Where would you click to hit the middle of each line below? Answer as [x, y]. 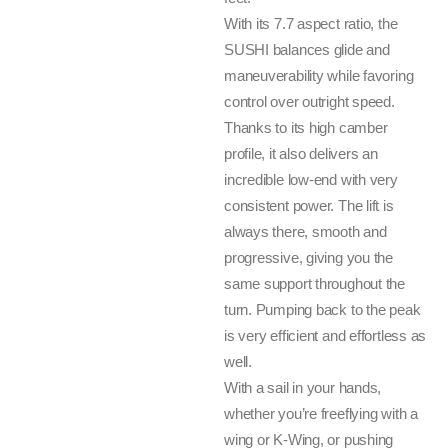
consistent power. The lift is [309, 205]
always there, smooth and [305, 231]
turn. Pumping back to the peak [322, 309]
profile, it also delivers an [301, 153]
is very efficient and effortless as [325, 335]
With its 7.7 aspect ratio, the [311, 23]
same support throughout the [314, 283]
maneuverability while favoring [319, 75]
